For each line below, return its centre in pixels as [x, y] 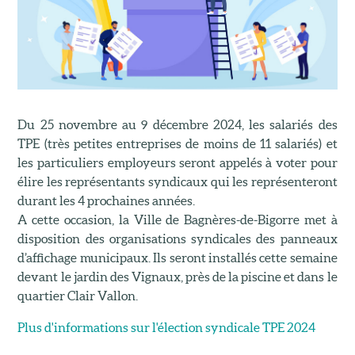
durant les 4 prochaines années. [107, 200]
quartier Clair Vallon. [78, 295]
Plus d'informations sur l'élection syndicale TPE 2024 [167, 327]
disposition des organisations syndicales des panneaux [177, 238]
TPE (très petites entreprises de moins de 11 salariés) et [177, 143]
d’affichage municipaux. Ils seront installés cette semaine [177, 257]
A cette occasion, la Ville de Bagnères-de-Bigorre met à [177, 219]
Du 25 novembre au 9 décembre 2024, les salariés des [177, 124]
